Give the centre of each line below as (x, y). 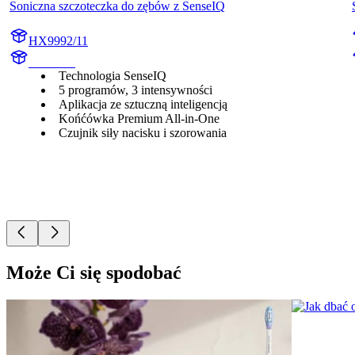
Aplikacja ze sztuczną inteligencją (143, 105)
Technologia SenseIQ (113, 76)
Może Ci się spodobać (94, 273)
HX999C (52, 63)
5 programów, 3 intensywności (136, 90)
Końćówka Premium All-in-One (139, 119)
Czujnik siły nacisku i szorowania (143, 133)
